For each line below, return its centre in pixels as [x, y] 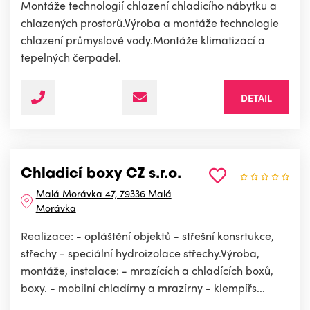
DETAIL [256, 98]
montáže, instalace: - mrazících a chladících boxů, [147, 271]
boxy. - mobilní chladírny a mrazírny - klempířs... [143, 288]
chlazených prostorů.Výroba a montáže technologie [150, 23]
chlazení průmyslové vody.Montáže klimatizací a [143, 40]
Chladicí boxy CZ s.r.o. [101, 175]
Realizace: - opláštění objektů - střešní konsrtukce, [147, 236]
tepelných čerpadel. [71, 57]
